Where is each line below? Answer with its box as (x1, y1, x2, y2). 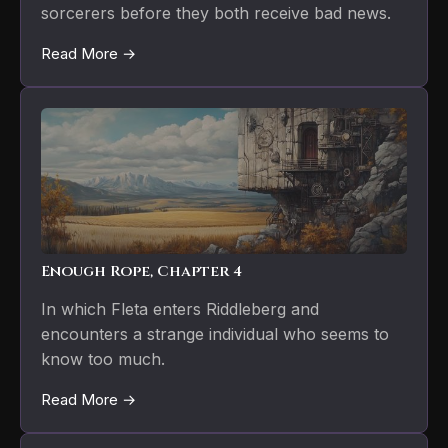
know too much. (41, 349, 165, 370)
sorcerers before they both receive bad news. (41, 3, 391, 24)
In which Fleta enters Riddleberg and (41, 299, 319, 320)
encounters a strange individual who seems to (41, 324, 389, 345)
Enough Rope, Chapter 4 (41, 261, 242, 283)
